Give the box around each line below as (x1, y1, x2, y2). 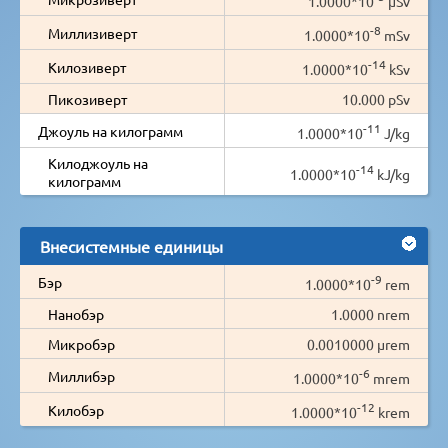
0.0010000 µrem (307, 334, 410, 353)
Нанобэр (48, 304, 104, 323)
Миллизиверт (48, 23, 137, 42)
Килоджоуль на (48, 153, 148, 172)
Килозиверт (48, 57, 126, 76)
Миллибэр (48, 366, 115, 385)
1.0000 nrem (331, 304, 410, 323)
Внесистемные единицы (40, 235, 223, 256)
